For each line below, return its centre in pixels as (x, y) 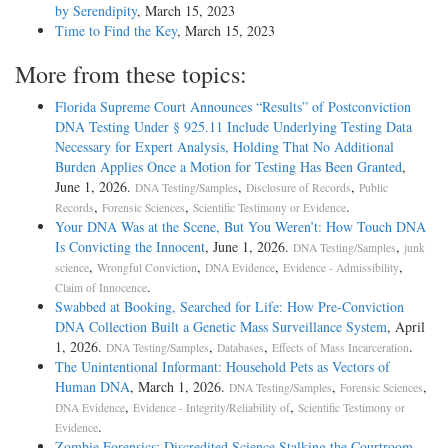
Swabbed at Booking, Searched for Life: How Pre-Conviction (229, 307)
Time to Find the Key (116, 31)
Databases (240, 348)
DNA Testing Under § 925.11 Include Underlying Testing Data (233, 127)
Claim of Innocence (101, 288)
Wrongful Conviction (147, 268)
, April (406, 327)
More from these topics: (131, 74)
